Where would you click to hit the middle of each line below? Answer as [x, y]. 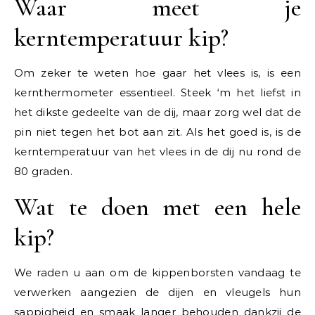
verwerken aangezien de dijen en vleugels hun [157, 292]
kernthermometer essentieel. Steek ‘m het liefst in [157, 92]
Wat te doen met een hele [157, 207]
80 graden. [44, 171]
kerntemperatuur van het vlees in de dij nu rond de [157, 152]
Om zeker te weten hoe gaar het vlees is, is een [157, 73]
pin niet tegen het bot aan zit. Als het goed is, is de [157, 132]
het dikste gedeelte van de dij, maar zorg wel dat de [157, 112]
